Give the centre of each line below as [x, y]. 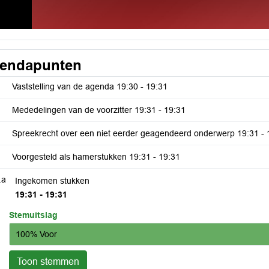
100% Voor [36, 234]
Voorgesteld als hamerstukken [71, 157]
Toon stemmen [48, 261]
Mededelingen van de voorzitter [73, 110]
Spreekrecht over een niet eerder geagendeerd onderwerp [125, 133]
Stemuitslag [33, 215]
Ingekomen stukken [52, 181]
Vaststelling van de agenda [64, 86]
